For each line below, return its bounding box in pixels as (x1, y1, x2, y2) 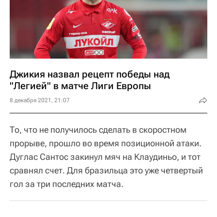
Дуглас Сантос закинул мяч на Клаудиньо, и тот (10, 152, 201, 162)
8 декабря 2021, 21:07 (10, 97, 70, 104)
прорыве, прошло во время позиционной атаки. (10, 138, 201, 148)
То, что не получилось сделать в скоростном (10, 124, 186, 135)
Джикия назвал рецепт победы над (10, 68, 170, 80)
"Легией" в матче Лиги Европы (10, 80, 151, 92)
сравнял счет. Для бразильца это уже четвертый (10, 165, 203, 175)
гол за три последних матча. (10, 179, 124, 189)
